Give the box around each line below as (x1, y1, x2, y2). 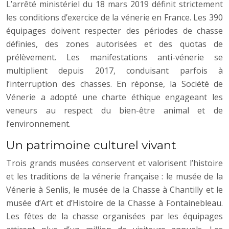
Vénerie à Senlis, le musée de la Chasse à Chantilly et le (6, 184, 223, 195)
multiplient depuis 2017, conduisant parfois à (6, 64, 223, 76)
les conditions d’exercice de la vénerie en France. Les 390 (6, 11, 223, 23)
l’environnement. (6, 118, 71, 129)
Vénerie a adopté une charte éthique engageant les (6, 91, 223, 103)
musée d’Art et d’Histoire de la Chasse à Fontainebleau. (6, 197, 223, 209)
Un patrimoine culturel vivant (6, 138, 176, 152)
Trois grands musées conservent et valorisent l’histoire (6, 157, 223, 169)
